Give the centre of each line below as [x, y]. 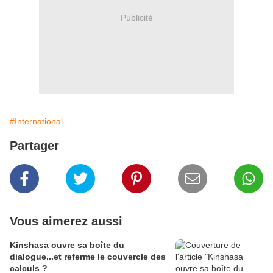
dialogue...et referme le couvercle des [88, 257]
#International [36, 122]
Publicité [136, 17]
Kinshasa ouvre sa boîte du [67, 245]
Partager [34, 146]
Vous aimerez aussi [66, 222]
